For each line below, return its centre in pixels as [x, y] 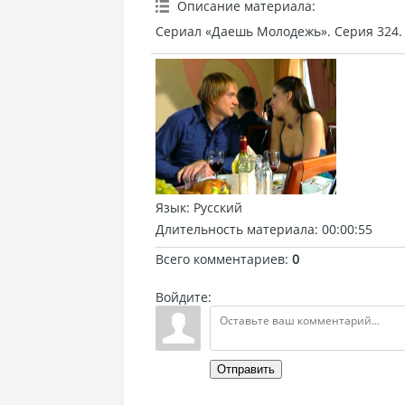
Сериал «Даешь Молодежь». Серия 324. [279, 31]
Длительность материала [235, 229]
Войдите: [184, 297]
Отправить [246, 369]
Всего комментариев [220, 259]
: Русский [214, 207]
